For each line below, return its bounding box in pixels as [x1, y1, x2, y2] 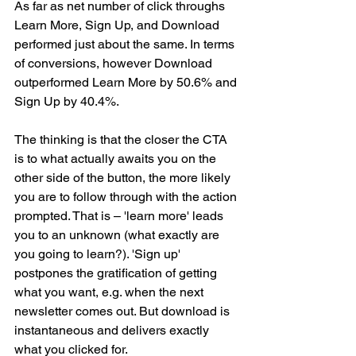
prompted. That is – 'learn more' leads [14, 208, 226, 224]
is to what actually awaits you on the [14, 151, 219, 167]
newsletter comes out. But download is [14, 304, 233, 319]
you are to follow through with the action [14, 189, 240, 205]
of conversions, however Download [14, 56, 215, 72]
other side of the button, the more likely [14, 170, 234, 186]
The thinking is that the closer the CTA [14, 132, 230, 148]
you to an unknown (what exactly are [14, 227, 222, 243]
